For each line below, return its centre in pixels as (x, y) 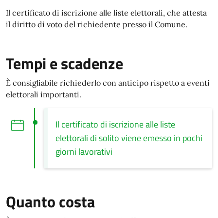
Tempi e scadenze (64, 63)
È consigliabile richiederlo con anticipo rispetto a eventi (108, 83)
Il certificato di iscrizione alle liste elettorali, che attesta (106, 13)
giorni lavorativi (84, 152)
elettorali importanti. (44, 94)
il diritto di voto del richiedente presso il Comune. (97, 24)
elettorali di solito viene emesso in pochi (129, 138)
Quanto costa (50, 201)
